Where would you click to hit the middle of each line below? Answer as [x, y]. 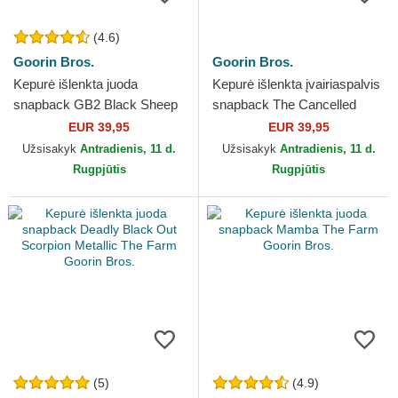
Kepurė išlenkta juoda [76, 84]
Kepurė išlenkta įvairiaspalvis [296, 84]
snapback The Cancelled [284, 105]
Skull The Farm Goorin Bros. [295, 125]
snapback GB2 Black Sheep [96, 105]
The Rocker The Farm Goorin [99, 125]
